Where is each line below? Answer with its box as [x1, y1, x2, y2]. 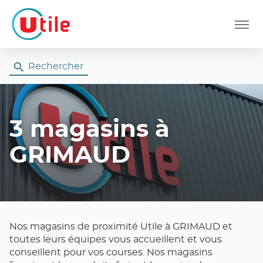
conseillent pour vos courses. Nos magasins [9, 248, 213, 257]
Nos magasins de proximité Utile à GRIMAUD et [9, 222, 232, 231]
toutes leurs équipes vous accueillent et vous [9, 235, 222, 244]
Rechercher [28, 62, 83, 71]
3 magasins [9, 118, 155, 141]
